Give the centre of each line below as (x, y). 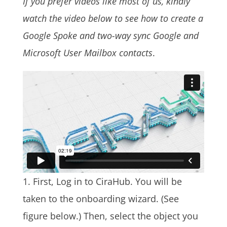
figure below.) (53, 216)
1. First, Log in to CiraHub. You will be (102, 181)
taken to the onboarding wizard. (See (101, 198)
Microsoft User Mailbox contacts (87, 53)
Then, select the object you (141, 216)
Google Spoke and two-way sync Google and (110, 36)
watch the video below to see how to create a (113, 18)
